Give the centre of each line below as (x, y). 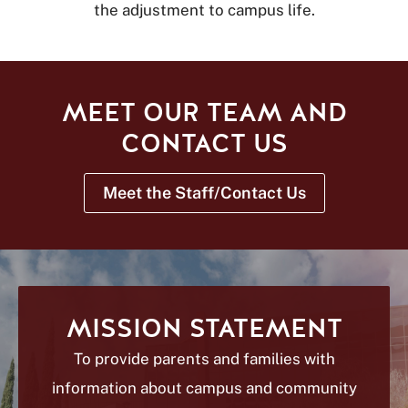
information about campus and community (204, 388)
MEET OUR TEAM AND (204, 113)
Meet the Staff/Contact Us (204, 193)
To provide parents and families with (204, 359)
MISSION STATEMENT (204, 329)
